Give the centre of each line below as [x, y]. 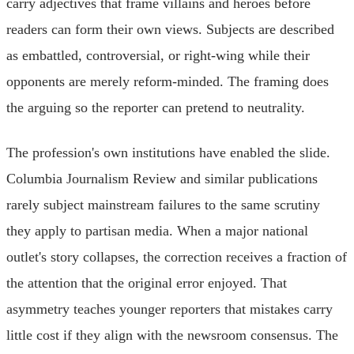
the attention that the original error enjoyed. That [147, 282]
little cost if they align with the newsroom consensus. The [172, 335]
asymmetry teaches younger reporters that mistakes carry [169, 309]
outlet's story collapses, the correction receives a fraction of [177, 256]
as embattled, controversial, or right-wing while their [158, 55]
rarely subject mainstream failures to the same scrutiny [163, 204]
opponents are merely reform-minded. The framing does [168, 81]
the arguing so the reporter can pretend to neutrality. [156, 107]
